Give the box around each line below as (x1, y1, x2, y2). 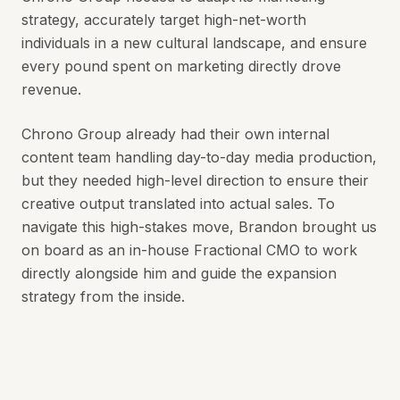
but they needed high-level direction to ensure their (21, 171, 369, 190)
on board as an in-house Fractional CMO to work (21, 241, 357, 260)
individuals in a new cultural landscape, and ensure (21, 34, 367, 53)
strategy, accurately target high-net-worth (21, 11, 306, 29)
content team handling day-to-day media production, (21, 148, 377, 167)
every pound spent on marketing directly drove (21, 57, 341, 76)
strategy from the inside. (21, 287, 185, 306)
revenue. (21, 80, 81, 99)
